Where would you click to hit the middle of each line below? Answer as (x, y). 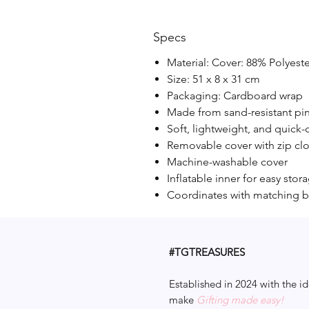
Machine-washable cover (227, 162)
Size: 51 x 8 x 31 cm (213, 79)
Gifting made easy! (240, 300)
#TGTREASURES (207, 252)
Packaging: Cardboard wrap (235, 96)
